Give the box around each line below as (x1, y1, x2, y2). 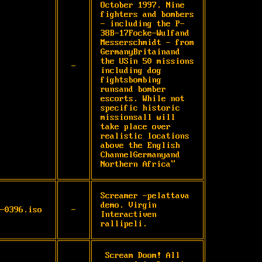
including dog (101, 65, 161, 75)
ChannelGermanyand (101, 150, 180, 160)
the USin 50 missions (101, 56, 194, 66)
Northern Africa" (101, 159, 175, 169)
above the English (101, 140, 180, 150)
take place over (101, 122, 171, 132)
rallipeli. (101, 219, 147, 229)
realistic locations (101, 131, 189, 141)
